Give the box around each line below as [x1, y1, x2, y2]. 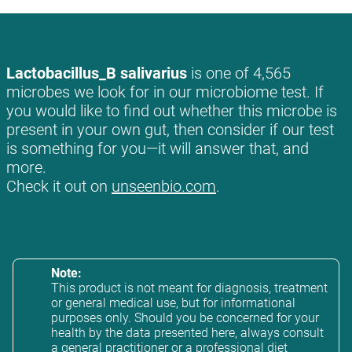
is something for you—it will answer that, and [6, 139, 309, 159]
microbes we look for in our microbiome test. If [6, 82, 324, 102]
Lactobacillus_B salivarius [6, 64, 187, 83]
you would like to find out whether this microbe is [6, 101, 337, 121]
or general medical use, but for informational [51, 295, 295, 311]
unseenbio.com [112, 177, 216, 196]
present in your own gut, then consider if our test [6, 120, 334, 140]
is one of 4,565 [187, 64, 291, 83]
